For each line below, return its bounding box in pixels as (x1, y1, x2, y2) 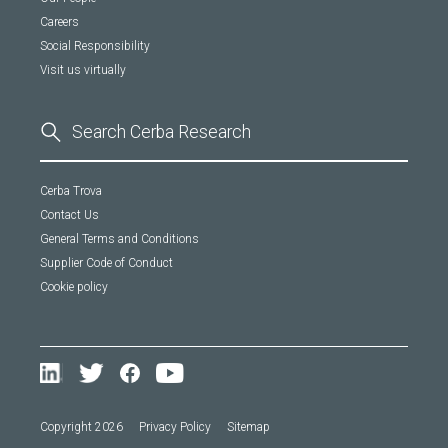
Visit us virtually (40, 62, 126, 77)
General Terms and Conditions (40, 231, 199, 246)
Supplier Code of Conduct (40, 255, 173, 270)
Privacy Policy (139, 419, 211, 434)
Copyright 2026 (40, 419, 123, 434)
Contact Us (40, 207, 99, 222)
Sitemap (227, 419, 270, 434)
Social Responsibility (40, 38, 150, 53)
